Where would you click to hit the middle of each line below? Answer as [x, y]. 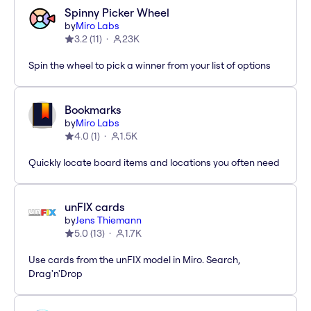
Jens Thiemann [109, 220]
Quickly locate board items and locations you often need [154, 163]
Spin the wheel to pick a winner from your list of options [150, 66]
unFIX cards [94, 207]
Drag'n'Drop [56, 274]
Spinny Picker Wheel [117, 13]
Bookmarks [93, 110]
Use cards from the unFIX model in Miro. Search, [134, 260]
